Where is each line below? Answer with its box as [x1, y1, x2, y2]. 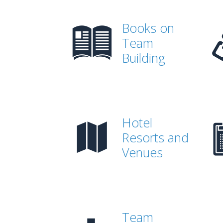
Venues [122, 144, 163, 161]
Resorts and [122, 129, 189, 146]
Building [122, 49, 165, 66]
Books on [122, 19, 174, 36]
